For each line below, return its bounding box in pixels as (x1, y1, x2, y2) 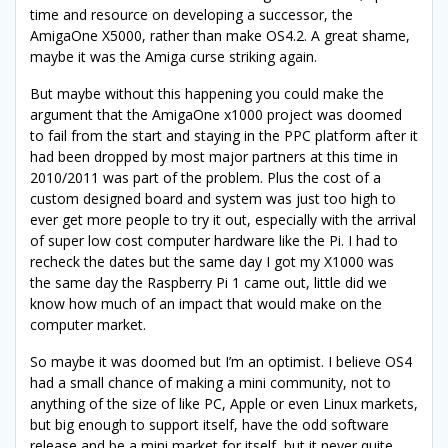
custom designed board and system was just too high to (30, 189, 396, 209)
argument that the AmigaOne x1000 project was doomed (30, 105, 402, 125)
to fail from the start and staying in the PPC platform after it (30, 126, 418, 146)
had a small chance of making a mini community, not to (30, 373, 391, 393)
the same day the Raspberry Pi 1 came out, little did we (30, 273, 387, 293)
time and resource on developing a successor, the (30, 5, 353, 25)
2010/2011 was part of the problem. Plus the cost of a (30, 168, 381, 188)
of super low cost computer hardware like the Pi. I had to (30, 231, 398, 251)
